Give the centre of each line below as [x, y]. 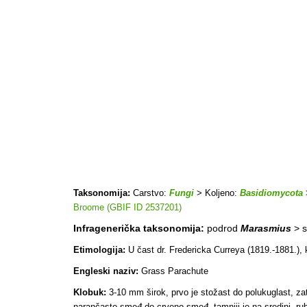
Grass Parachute [175, 271]
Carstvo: [151, 193]
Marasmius [266, 228]
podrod [222, 228]
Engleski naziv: [107, 271]
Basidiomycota [271, 193]
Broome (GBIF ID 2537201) [127, 207]
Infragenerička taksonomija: [139, 228]
